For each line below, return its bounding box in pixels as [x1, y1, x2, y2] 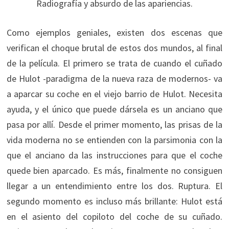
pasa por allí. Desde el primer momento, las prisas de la [6, 119, 223, 131]
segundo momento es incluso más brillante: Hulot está [6, 195, 223, 208]
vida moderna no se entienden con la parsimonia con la [6, 134, 223, 146]
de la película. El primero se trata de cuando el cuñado [6, 57, 223, 70]
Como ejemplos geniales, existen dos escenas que [6, 27, 223, 39]
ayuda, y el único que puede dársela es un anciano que [6, 103, 223, 116]
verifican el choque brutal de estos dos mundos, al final [6, 42, 223, 54]
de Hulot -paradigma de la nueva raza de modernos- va [6, 73, 223, 85]
